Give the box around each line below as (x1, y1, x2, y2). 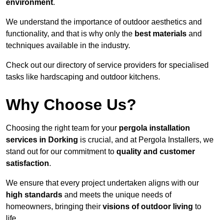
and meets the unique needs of (62, 191, 171, 199)
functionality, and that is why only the (6, 29, 135, 38)
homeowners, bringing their (6, 202, 103, 211)
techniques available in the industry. (6, 41, 130, 50)
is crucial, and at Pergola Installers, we (78, 136, 214, 144)
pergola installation (119, 124, 190, 133)
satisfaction (6, 159, 49, 168)
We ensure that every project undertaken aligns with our (6, 179, 199, 188)
